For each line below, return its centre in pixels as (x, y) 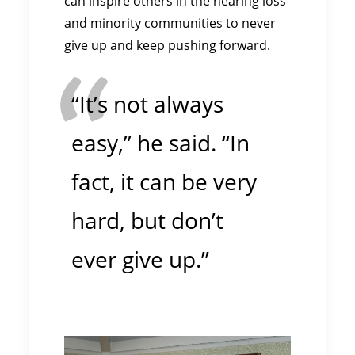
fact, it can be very (164, 182)
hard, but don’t (147, 221)
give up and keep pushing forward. (167, 45)
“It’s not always (147, 104)
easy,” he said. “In (160, 143)
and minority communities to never (170, 23)
